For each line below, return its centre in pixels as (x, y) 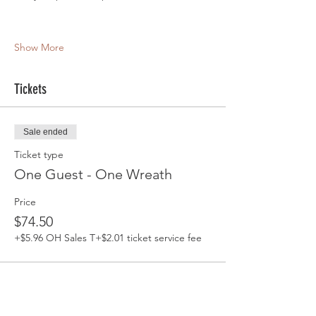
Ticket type (39, 154)
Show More (39, 47)
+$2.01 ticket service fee (148, 238)
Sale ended (45, 132)
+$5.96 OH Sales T (55, 238)
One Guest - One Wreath (93, 174)
